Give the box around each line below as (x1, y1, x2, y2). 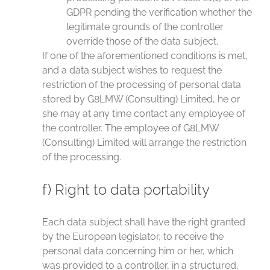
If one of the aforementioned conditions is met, (42, 50, 248, 61)
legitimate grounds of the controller (66, 21, 224, 33)
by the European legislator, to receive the (42, 231, 224, 242)
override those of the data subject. (66, 36, 218, 47)
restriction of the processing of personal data (42, 79, 241, 90)
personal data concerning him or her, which (42, 245, 233, 257)
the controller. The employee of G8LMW (42, 122, 219, 134)
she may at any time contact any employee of (42, 108, 245, 119)
